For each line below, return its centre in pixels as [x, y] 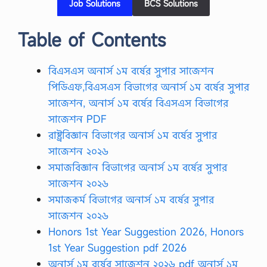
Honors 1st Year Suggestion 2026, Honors [146, 232]
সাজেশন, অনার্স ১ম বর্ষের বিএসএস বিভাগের [138, 103]
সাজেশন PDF [77, 119]
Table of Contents [92, 40]
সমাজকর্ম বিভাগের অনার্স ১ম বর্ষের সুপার [131, 199]
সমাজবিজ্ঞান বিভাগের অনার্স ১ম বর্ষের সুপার [138, 167]
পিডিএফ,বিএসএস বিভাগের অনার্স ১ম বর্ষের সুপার [149, 87]
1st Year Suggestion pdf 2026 [117, 248]
